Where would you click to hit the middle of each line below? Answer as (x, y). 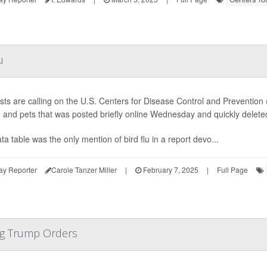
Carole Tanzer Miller (84, 169)
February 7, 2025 (170, 169)
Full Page (232, 169)
